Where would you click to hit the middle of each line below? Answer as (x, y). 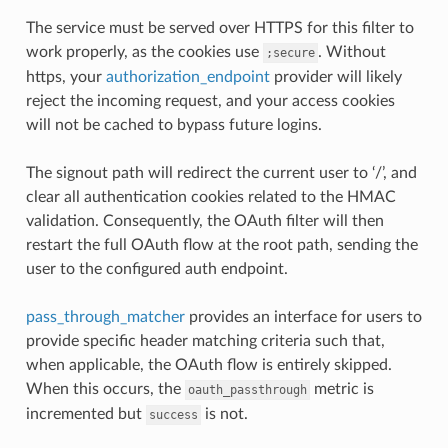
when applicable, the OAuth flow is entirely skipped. (208, 364)
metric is (341, 388)
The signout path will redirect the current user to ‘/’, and (221, 172)
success (173, 414)
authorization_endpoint (187, 76)
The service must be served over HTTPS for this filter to (219, 27)
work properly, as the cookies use (144, 51)
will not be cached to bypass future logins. (173, 124)
